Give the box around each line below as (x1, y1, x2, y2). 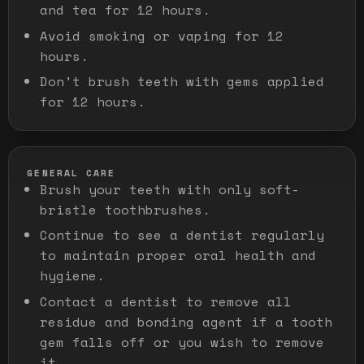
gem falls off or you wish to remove (40, 331, 325, 352)
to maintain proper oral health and (40, 245, 317, 266)
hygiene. (40, 266, 106, 286)
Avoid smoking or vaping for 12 (40, 25, 284, 45)
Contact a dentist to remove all (40, 291, 292, 311)
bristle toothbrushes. (40, 199, 211, 219)
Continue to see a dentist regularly (40, 225, 325, 245)
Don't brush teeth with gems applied (40, 71, 325, 91)
